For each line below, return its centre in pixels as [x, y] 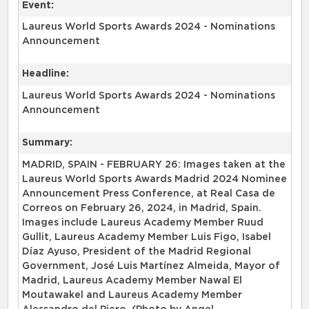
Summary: [47, 143]
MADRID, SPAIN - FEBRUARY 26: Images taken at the [153, 165]
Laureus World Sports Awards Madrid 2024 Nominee [154, 179]
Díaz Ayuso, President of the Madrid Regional [136, 251]
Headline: [45, 74]
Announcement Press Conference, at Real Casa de [148, 193]
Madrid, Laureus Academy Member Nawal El [132, 280]
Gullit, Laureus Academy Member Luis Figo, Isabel [146, 237]
